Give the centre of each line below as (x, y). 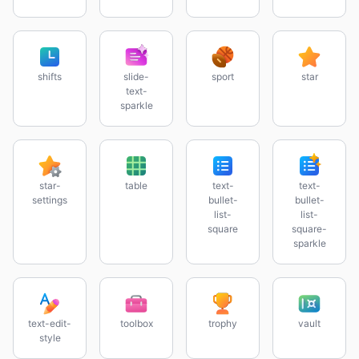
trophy (223, 323)
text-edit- (50, 323)
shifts (50, 77)
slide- (136, 77)
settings (50, 200)
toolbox (136, 323)
